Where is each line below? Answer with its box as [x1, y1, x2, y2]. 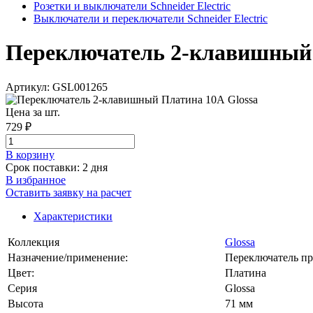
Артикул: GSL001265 [6, 80, 108, 93]
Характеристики [34, 210, 112, 222]
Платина [225, 266, 266, 279]
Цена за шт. [6, 105, 60, 118]
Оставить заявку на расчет [6, 186, 131, 198]
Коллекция [8, 235, 59, 248]
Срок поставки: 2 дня [6, 161, 108, 173]
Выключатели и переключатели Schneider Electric [34, 12, 268, 24]
